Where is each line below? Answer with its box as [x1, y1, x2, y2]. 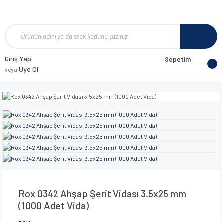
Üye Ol [17, 65, 38, 73]
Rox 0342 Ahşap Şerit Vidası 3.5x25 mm [18, 187, 186, 199]
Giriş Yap [5, 55, 31, 63]
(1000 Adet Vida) [18, 199, 89, 211]
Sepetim [165, 55, 191, 63]
